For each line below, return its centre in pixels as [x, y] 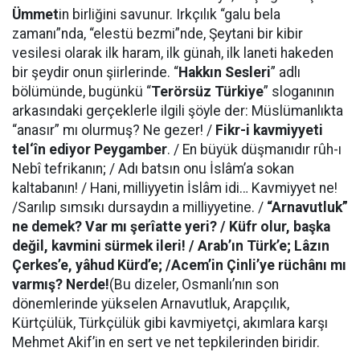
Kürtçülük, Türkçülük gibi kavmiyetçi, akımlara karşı [170, 323]
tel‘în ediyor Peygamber [90, 149]
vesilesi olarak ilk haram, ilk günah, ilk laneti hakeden [173, 53]
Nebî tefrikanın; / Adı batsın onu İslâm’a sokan [153, 169]
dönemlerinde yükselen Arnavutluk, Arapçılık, [151, 304]
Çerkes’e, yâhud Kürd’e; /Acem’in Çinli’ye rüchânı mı [179, 265]
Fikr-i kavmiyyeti [269, 130]
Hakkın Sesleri [225, 72]
